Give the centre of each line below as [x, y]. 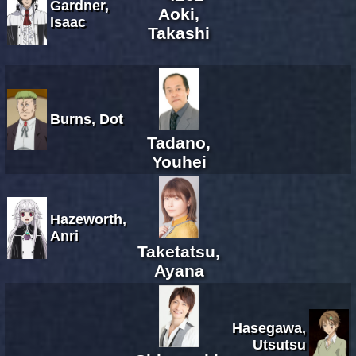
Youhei [179, 161]
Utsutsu [279, 344]
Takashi [179, 33]
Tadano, [179, 142]
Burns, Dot [87, 119]
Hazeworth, [88, 219]
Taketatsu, [179, 251]
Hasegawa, [269, 328]
